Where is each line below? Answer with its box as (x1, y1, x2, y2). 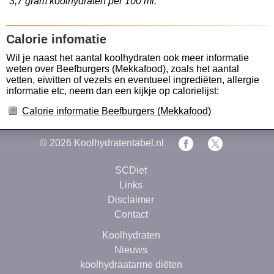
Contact (114, 209, 148, 220)
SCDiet (115, 165, 147, 176)
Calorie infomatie (6, 32, 106, 46)
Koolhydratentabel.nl (73, 138, 164, 148)
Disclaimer (108, 194, 154, 205)
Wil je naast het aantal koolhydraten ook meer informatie (6, 53, 249, 63)
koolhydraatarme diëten (80, 259, 182, 270)
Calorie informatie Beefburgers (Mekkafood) (22, 106, 211, 116)
